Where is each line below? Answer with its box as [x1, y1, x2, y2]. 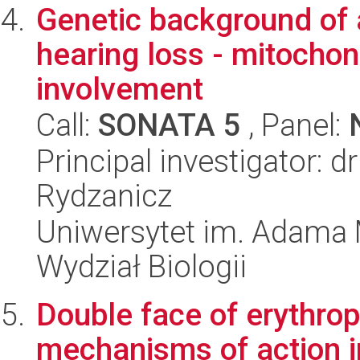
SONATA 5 [98, 107, 241, 143]
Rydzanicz [36, 178, 172, 214]
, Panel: [241, 107, 349, 143]
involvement [36, 71, 203, 107]
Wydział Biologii [36, 248, 247, 284]
